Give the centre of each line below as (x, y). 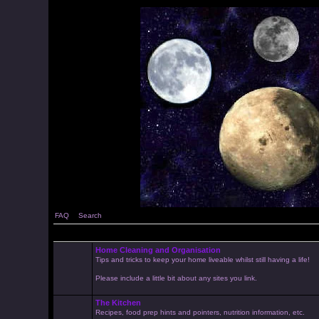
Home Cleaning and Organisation (158, 250)
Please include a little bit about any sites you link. (176, 278)
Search (90, 215)
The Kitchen (118, 303)
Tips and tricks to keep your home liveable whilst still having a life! (202, 260)
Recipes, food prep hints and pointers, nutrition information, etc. (200, 312)
